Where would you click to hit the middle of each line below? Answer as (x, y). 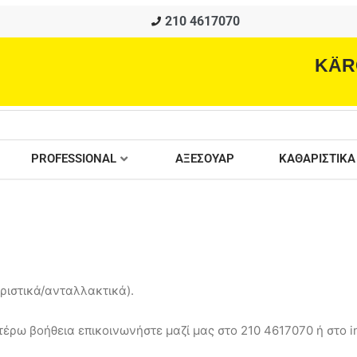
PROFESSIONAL (74, 159)
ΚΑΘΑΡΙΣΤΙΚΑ (317, 159)
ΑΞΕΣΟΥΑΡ (205, 159)
